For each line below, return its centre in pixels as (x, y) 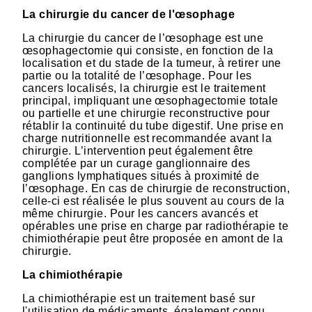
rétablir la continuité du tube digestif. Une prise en (153, 126)
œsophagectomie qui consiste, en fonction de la (148, 51)
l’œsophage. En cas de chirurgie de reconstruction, (156, 189)
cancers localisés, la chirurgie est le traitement (144, 88)
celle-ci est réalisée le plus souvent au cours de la (154, 201)
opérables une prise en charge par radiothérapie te (156, 226)
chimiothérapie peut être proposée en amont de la (153, 239)
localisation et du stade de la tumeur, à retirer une (152, 63)
